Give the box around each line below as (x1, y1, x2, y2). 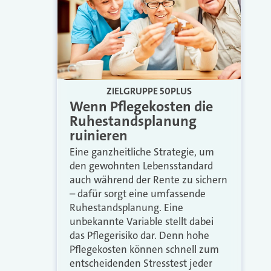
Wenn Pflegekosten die (69, 97, 213, 117)
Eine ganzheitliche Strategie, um (69, 145, 214, 159)
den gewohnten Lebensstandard (69, 159, 213, 173)
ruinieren (69, 126, 128, 146)
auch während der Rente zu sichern (69, 173, 227, 187)
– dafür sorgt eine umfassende (69, 187, 206, 201)
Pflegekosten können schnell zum (69, 243, 219, 256)
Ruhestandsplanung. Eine (69, 201, 183, 215)
